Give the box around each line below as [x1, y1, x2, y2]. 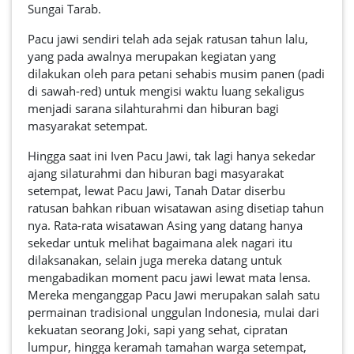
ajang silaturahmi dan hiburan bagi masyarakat [28, 165, 284, 181]
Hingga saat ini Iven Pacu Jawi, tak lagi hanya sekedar [28, 148, 315, 164]
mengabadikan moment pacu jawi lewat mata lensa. [28, 269, 311, 285]
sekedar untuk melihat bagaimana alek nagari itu [28, 235, 292, 250]
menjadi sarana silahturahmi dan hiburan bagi [28, 100, 279, 116]
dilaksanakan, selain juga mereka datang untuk [28, 252, 282, 268]
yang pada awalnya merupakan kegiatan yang [28, 48, 276, 64]
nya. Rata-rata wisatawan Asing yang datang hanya [28, 217, 303, 233]
